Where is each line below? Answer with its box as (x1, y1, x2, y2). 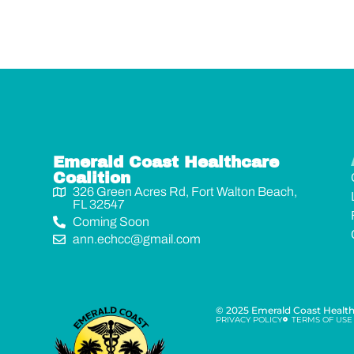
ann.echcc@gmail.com (73, 232, 201, 246)
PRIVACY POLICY (215, 314, 282, 325)
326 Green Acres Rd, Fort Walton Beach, (73, 184, 298, 198)
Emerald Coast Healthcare (53, 153, 280, 171)
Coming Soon (73, 214, 150, 228)
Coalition (53, 168, 131, 186)
